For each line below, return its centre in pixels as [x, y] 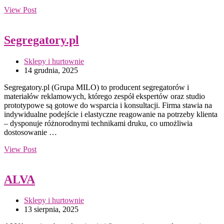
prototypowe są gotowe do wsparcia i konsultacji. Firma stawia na [108, 105]
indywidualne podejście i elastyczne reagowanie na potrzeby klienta [111, 114]
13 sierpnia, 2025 [51, 209]
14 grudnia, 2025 [51, 70]
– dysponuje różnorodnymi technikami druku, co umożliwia [98, 123]
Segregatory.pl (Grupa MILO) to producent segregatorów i [96, 87]
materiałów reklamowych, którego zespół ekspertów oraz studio [104, 96]
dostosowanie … [30, 132]
